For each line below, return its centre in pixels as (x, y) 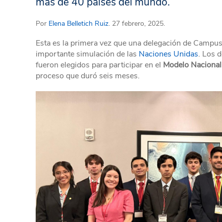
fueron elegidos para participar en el (99, 65)
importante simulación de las (87, 54)
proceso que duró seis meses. (88, 76)
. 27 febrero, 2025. (137, 24)
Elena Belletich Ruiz (79, 24)
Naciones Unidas (168, 54)
